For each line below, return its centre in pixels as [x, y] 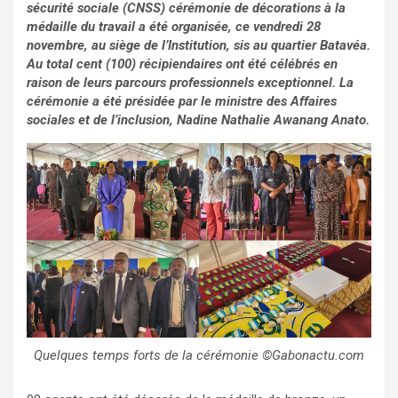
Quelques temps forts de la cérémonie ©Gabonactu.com [199, 355]
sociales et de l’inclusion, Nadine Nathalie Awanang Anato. [198, 120]
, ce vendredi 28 [275, 27]
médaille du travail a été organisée [127, 27]
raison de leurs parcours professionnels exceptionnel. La [190, 83]
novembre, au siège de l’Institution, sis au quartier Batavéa [197, 46]
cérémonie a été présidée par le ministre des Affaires [182, 102]
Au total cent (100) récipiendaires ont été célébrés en [182, 64]
